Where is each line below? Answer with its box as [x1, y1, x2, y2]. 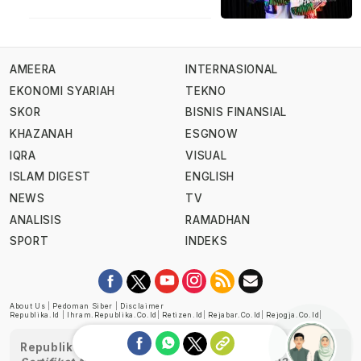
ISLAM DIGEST [10, 170, 92, 184]
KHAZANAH [10, 127, 73, 141]
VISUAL [185, 148, 227, 162]
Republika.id [10, 311, 60, 320]
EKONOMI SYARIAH [10, 84, 116, 98]
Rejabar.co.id [208, 311, 262, 320]
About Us [10, 302, 46, 311]
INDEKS [185, 234, 228, 248]
